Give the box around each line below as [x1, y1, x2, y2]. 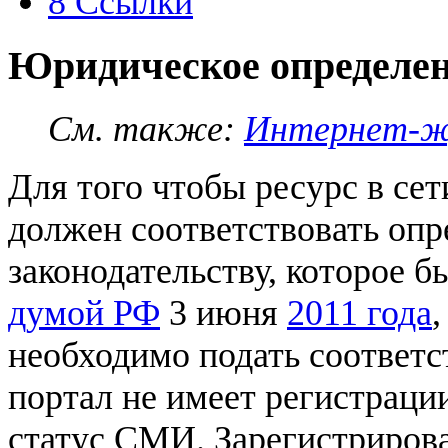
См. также [48, 109, 223, 150]
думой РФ [8, 293, 160, 334]
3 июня [160, 293, 287, 334]
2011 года [287, 293, 432, 334]
